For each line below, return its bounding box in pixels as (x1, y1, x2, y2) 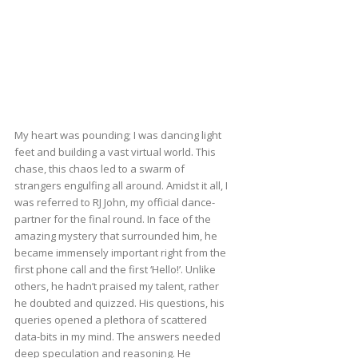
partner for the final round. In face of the (14, 212, 211, 227)
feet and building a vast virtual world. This (14, 145, 216, 160)
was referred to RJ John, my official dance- (14, 195, 215, 210)
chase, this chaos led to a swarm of (14, 161, 185, 177)
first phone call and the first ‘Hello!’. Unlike (14, 262, 216, 277)
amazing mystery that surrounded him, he (14, 229, 217, 244)
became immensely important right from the (14, 245, 226, 261)
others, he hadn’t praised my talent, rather (14, 279, 219, 294)
